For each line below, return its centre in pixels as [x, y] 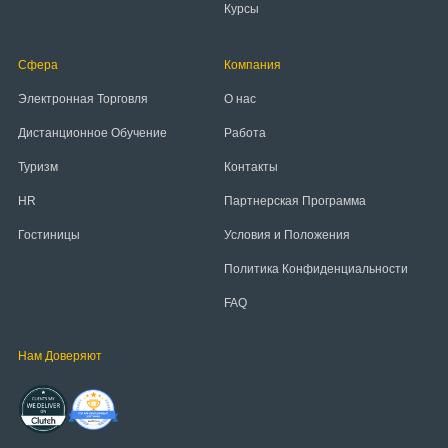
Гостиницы [48, 235]
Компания [252, 65]
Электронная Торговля [82, 99]
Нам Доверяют [59, 356]
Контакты [251, 167]
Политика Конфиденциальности [316, 269]
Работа [245, 133]
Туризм [37, 167]
